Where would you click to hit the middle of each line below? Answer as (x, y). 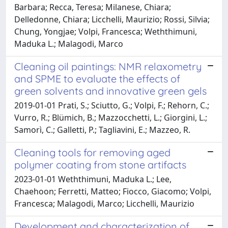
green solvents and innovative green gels (110, 91)
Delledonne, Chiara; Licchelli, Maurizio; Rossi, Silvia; (112, 19)
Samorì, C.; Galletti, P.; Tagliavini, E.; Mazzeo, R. (102, 130)
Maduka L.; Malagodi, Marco (69, 44)
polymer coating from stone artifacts (100, 164)
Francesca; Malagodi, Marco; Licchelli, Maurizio (104, 203)
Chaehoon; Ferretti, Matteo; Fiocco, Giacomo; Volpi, (113, 191)
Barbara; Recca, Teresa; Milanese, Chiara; (93, 7)
